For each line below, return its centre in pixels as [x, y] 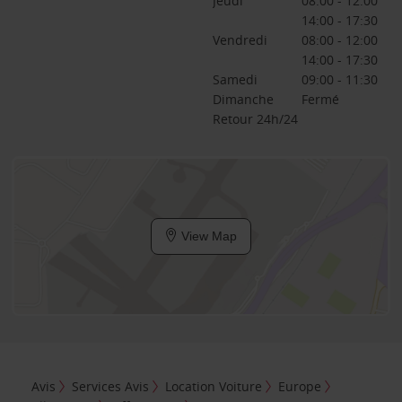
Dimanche [243, 99]
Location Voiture [214, 386]
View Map [207, 236]
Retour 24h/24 [255, 119]
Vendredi [240, 40]
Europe [300, 386]
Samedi [235, 79]
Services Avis [111, 386]
